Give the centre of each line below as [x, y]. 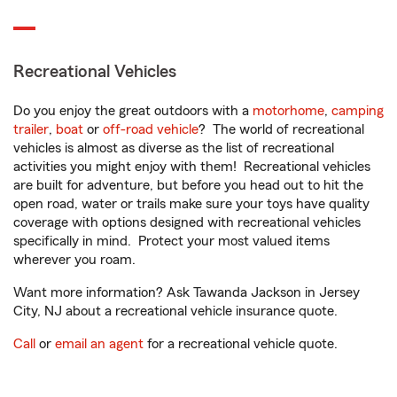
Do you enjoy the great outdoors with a [133, 111]
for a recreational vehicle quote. [241, 344]
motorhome [288, 111]
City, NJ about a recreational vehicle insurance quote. [175, 311]
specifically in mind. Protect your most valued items [171, 241]
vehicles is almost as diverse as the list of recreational [174, 148]
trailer [31, 130]
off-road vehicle [151, 130]
